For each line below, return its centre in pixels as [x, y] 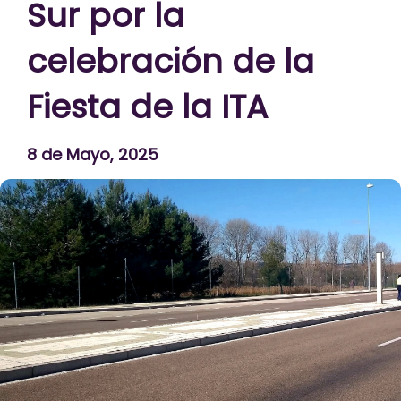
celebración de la [171, 61]
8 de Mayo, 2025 [93, 154]
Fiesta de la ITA [147, 107]
